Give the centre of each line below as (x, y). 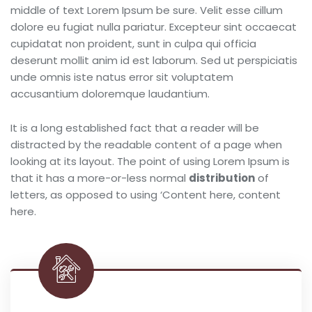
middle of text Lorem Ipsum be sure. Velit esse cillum (147, 10)
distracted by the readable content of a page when (146, 145)
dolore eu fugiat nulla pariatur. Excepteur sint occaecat (154, 27)
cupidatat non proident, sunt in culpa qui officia (133, 44)
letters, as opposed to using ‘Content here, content (146, 195)
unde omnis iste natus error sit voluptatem (122, 77)
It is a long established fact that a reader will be (135, 128)
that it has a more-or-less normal (100, 178)
